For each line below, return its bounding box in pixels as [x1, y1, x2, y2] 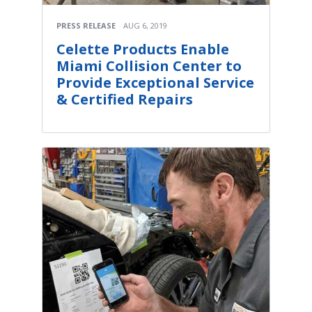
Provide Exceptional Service [56, 72, 254, 92]
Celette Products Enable [56, 39, 229, 58]
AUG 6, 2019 [123, 19, 167, 31]
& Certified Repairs [56, 89, 193, 109]
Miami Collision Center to [56, 56, 242, 75]
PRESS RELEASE [56, 19, 116, 31]
